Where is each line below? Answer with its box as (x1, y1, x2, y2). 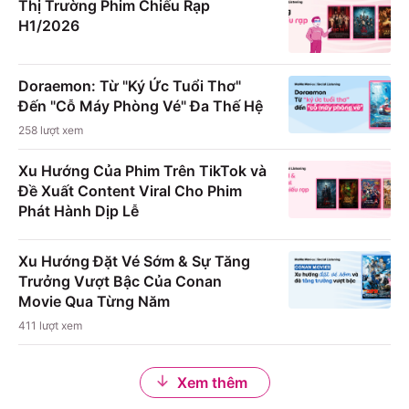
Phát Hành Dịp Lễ (18, 202, 139, 221)
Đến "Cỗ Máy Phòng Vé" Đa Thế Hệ (18, 97, 263, 116)
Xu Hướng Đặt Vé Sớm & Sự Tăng (18, 252, 250, 271)
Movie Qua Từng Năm (18, 292, 170, 311)
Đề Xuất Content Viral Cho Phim (18, 182, 242, 201)
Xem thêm (176, 373, 247, 393)
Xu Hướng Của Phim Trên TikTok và (18, 162, 267, 181)
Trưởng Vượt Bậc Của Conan (18, 272, 222, 291)
